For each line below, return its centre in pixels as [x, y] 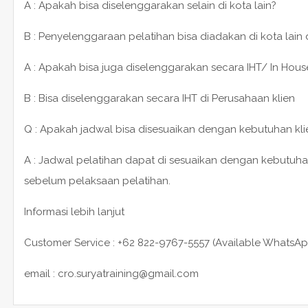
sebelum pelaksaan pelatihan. [97, 180]
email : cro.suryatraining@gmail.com [111, 273]
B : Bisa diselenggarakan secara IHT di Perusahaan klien [159, 98]
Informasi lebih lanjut [74, 211]
